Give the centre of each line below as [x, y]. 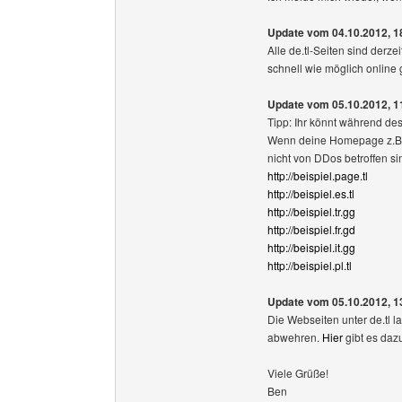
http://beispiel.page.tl [318, 175]
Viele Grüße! [298, 373]
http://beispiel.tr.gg [311, 211]
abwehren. [295, 337]
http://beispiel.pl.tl [310, 265]
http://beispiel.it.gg [311, 247]
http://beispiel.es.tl [311, 193]
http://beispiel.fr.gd [311, 229]
